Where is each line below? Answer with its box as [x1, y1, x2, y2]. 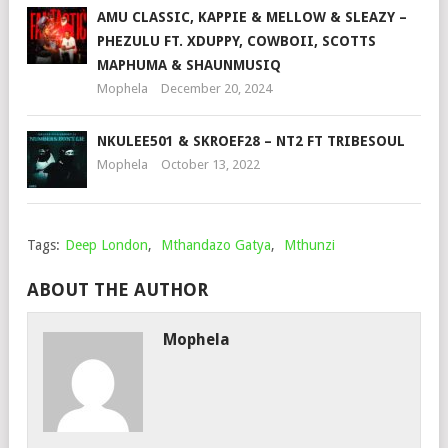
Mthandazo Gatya [161, 236, 271, 253]
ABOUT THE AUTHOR [27, 278, 208, 300]
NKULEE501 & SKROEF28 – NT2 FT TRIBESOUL [97, 132, 405, 149]
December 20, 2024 [161, 80, 272, 96]
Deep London [65, 236, 148, 253]
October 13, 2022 [161, 156, 260, 172]
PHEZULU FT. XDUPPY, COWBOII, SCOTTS [97, 32, 376, 49]
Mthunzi [284, 236, 335, 253]
